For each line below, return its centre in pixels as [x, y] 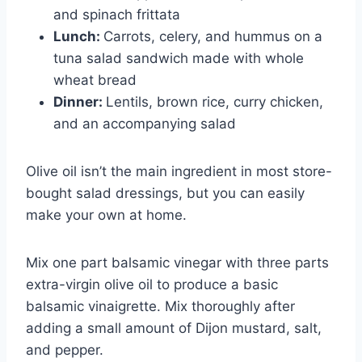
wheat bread [95, 80]
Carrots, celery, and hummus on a [213, 36]
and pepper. [65, 349]
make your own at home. [106, 215]
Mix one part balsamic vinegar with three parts [177, 262]
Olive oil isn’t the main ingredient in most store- [179, 171]
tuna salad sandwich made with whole [179, 58]
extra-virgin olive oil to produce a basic [152, 284]
